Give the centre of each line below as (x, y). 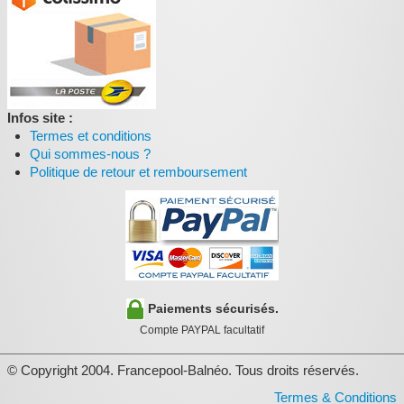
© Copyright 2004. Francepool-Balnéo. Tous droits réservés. (183, 370)
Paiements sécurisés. (213, 308)
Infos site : (40, 117)
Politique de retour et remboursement (138, 171)
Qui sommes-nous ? (90, 153)
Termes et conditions (91, 135)
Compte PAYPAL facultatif (202, 330)
